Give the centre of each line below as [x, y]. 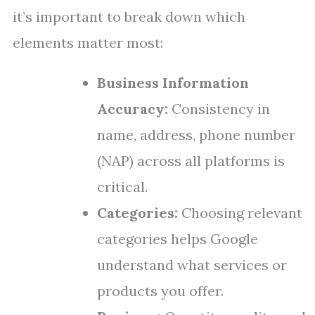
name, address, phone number [196, 135]
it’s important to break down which [129, 17]
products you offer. [160, 291]
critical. [122, 187]
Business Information [173, 83]
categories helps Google [178, 239]
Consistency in [219, 109]
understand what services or [192, 265]
